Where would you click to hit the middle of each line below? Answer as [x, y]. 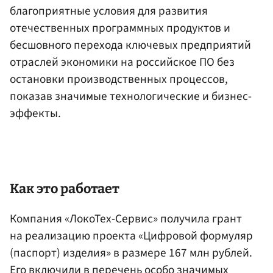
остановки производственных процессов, [119, 80]
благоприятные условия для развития [109, 11]
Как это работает [65, 189]
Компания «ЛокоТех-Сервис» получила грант [126, 218]
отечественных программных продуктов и [120, 28]
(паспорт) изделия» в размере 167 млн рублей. [131, 253]
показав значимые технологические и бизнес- [131, 97]
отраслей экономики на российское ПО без [122, 62]
